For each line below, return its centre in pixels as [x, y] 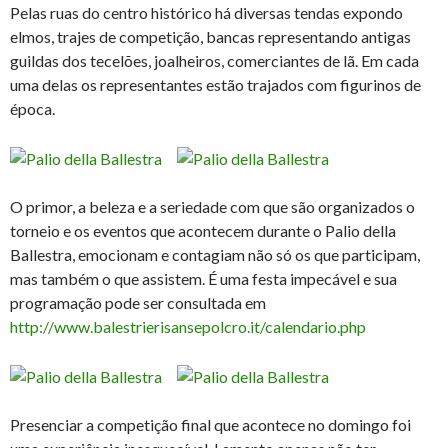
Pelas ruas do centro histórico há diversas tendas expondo [206, 13]
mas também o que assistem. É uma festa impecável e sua [203, 279]
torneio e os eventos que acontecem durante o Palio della [203, 231]
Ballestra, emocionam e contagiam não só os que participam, [215, 255]
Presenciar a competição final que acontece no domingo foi [210, 425]
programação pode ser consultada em [138, 303]
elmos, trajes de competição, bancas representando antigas [210, 37]
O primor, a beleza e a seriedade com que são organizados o [212, 207]
